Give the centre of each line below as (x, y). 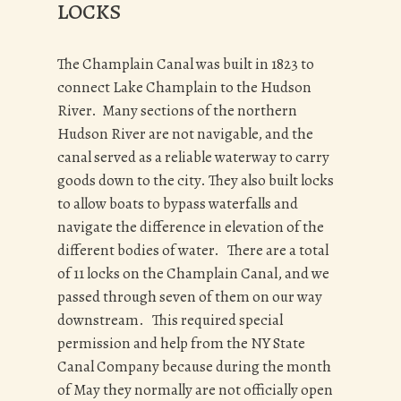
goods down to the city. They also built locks (196, 181)
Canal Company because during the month (194, 367)
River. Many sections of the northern (177, 111)
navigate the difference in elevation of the (191, 227)
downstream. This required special (170, 320)
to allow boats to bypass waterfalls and (178, 204)
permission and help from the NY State (181, 344)
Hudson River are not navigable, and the (185, 134)
